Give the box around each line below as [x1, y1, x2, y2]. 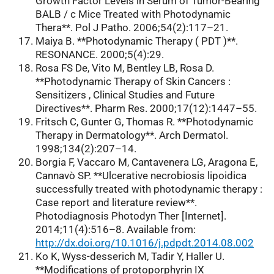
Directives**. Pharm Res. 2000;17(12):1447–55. [35, 102, 257, 115]
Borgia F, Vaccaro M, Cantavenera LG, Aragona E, [35, 156, 257, 169]
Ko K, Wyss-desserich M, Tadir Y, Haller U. [35, 250, 224, 263]
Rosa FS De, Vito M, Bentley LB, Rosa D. [35, 62, 214, 75]
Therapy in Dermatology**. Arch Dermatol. [35, 129, 228, 142]
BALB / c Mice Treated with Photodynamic [35, 8, 231, 21]
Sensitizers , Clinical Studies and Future [35, 89, 215, 102]
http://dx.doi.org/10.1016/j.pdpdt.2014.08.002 [35, 237, 254, 250]
